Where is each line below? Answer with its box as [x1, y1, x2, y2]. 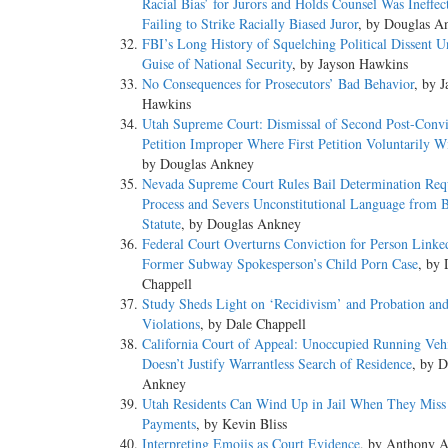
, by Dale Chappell [200, 314, 306, 334]
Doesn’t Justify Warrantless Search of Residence [142, 354, 412, 374]
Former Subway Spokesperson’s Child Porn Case [142, 254, 418, 274]
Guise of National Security [142, 54, 292, 74]
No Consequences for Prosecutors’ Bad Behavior [142, 74, 414, 94]
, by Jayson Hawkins [292, 54, 408, 74]
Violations [142, 314, 200, 334]
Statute [142, 214, 181, 234]
